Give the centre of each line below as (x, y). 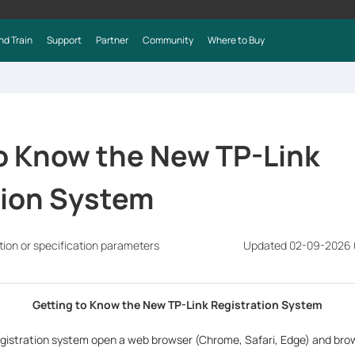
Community (168, 40)
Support (64, 40)
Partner (112, 40)
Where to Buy (236, 40)
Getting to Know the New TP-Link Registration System (177, 305)
